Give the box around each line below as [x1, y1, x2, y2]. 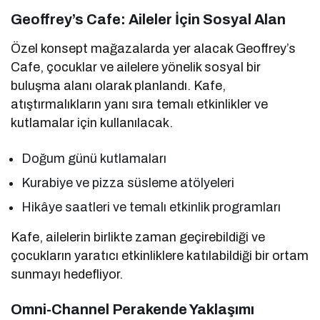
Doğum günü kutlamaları [21, 151, 167, 166]
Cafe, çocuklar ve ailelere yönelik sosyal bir [11, 59, 261, 74]
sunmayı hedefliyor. [11, 266, 124, 281]
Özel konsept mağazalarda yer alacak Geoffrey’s [11, 41, 296, 56]
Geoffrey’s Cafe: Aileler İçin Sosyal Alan [11, 11, 286, 27]
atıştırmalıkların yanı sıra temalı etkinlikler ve [11, 96, 269, 111]
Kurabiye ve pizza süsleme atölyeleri [21, 175, 235, 190]
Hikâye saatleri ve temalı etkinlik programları [21, 199, 281, 214]
